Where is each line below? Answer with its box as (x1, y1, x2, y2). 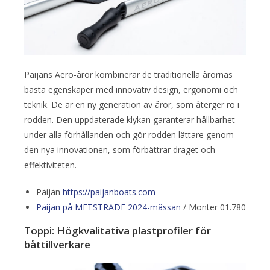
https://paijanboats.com (63, 186, 155, 198)
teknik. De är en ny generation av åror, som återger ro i (24, 98, 239, 110)
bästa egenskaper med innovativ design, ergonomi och (24, 83, 238, 95)
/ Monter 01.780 (181, 201, 246, 213)
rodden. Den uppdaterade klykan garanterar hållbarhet (24, 113, 235, 125)
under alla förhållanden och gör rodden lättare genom (24, 128, 234, 140)
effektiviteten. (24, 159, 77, 171)
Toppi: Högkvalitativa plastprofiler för (24, 223, 211, 237)
